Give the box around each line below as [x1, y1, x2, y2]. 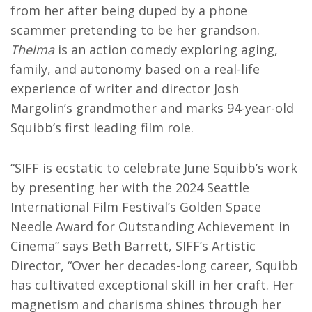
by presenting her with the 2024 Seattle [10, 179, 249, 196]
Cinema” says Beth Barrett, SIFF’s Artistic [10, 237, 256, 254]
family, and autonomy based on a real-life [10, 61, 260, 77]
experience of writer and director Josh [10, 80, 239, 97]
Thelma [10, 41, 54, 58]
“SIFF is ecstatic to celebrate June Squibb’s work [10, 159, 297, 176]
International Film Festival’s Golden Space [10, 198, 261, 215]
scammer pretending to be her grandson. [10, 22, 260, 38]
